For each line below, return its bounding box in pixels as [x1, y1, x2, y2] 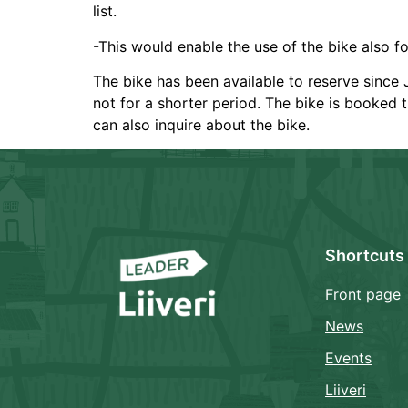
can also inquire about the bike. [93, 116, 310, 135]
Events [325, 348, 372, 367]
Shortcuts [325, 245, 404, 265]
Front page [325, 284, 401, 303]
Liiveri [325, 380, 366, 399]
